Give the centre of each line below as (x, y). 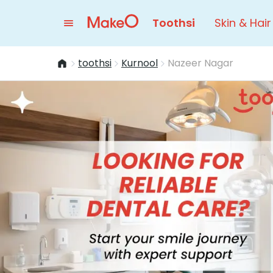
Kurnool (140, 63)
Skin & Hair (243, 23)
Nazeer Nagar (200, 63)
